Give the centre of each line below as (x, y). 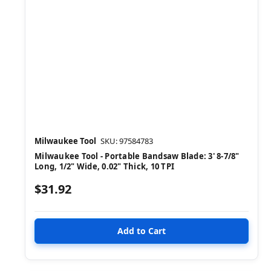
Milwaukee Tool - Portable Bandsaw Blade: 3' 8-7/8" (137, 156)
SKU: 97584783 (127, 141)
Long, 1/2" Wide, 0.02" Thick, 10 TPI (104, 166)
